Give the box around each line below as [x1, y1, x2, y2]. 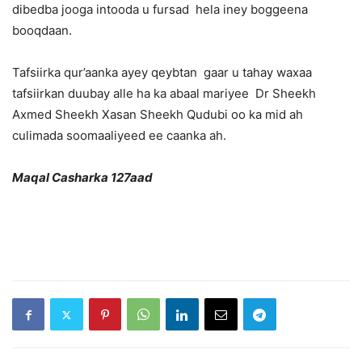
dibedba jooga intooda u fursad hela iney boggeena [12, 2, 308, 18]
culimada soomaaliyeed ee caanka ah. [12, 128, 226, 144]
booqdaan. [12, 23, 72, 39]
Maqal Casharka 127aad [12, 170, 153, 186]
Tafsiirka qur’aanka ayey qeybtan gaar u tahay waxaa [12, 65, 312, 81]
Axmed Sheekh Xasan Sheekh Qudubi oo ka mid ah [12, 107, 303, 123]
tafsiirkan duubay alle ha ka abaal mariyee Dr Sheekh [12, 86, 316, 102]
